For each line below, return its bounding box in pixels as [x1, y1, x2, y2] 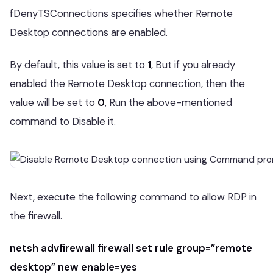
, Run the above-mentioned [105, 96, 232, 109]
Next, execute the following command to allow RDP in [10, 190, 257, 204]
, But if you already [151, 58, 235, 71]
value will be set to [10, 96, 95, 109]
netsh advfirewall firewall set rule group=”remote [10, 241, 252, 255]
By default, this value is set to [10, 58, 145, 71]
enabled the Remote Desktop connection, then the [10, 77, 245, 90]
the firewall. [10, 209, 62, 222]
